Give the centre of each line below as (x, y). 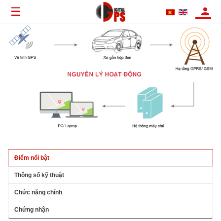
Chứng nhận (32, 210)
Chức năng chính (38, 193)
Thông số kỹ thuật (39, 175)
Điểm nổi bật (32, 158)
